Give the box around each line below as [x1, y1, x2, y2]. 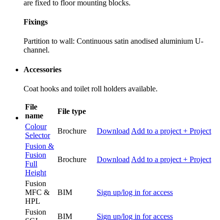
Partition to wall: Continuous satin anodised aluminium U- [24, 37, 203, 46]
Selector [25, 131, 50, 139]
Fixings [24, 18, 48, 27]
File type [57, 107, 86, 115]
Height [25, 168, 46, 177]
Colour [25, 122, 47, 131]
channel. [24, 46, 50, 55]
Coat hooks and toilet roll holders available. [24, 84, 158, 93]
